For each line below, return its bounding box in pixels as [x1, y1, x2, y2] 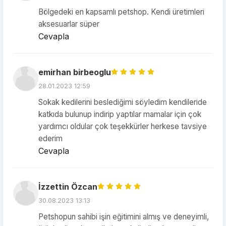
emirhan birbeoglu [38, 67, 111, 77]
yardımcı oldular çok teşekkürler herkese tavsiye [38, 122, 207, 131]
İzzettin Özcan [38, 182, 97, 192]
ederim [38, 134, 63, 143]
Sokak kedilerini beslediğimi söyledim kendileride [38, 97, 207, 107]
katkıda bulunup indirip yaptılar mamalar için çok [38, 109, 201, 119]
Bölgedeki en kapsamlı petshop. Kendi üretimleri [38, 7, 204, 17]
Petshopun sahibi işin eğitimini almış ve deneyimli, [38, 212, 209, 221]
